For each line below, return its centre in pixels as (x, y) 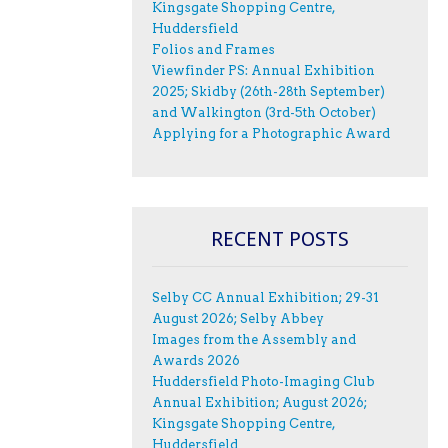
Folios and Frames (213, 50)
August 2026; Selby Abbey (238, 318)
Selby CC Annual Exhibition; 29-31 (265, 297)
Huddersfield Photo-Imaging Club (263, 381)
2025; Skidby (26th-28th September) (268, 92)
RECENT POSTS (280, 238)
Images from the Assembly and (254, 339)
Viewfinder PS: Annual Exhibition (263, 71)
